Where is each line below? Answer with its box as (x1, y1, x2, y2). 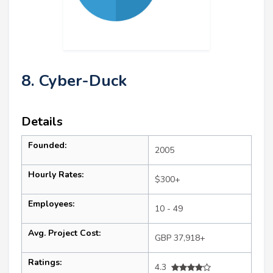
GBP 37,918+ (155, 232, 205, 244)
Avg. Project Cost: (28, 227, 101, 239)
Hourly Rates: (28, 169, 83, 181)
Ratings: (28, 257, 62, 269)
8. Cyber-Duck (21, 70, 127, 92)
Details (21, 113, 63, 130)
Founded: (28, 140, 66, 152)
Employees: (28, 198, 74, 210)
